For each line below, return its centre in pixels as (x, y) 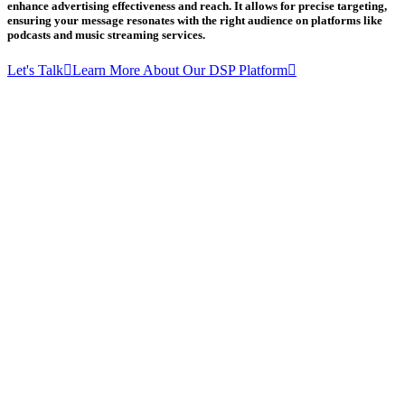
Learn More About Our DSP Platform (180, 71)
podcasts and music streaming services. (106, 35)
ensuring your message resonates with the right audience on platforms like (195, 21)
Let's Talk (35, 71)
